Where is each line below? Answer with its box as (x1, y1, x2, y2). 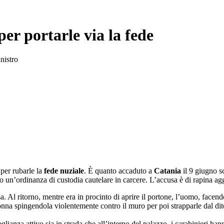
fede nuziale (44, 166, 84, 175)
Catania (154, 166, 181, 175)
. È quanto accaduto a (84, 166, 154, 175)
